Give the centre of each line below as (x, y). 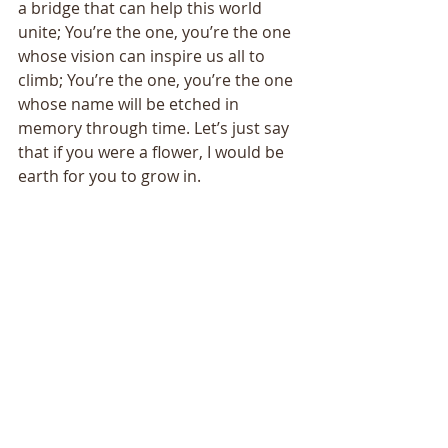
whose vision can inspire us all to (143, 56)
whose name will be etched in (130, 104)
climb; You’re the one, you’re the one (157, 80)
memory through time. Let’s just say (155, 128)
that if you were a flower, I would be (153, 152)
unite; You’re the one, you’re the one (156, 32)
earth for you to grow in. (111, 176)
